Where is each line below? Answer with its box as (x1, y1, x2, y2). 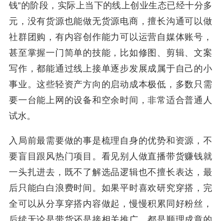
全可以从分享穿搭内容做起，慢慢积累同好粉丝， (9, 199, 212, 209)
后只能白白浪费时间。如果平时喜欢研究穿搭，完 (9, 183, 212, 193)
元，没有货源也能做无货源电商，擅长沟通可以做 (9, 16, 212, 26)
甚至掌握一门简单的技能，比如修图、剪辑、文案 (9, 48, 212, 58)
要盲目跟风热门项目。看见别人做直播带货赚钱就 (9, 151, 212, 161)
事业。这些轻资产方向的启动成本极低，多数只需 (9, 79, 212, 89)
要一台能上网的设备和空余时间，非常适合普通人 (9, 95, 212, 105)
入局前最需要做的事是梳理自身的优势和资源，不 (9, 136, 212, 146)
